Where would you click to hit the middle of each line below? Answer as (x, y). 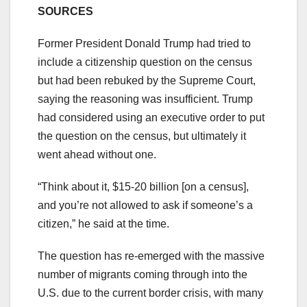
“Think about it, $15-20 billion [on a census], (143, 186)
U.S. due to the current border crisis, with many (150, 293)
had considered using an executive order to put (151, 117)
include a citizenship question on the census (145, 62)
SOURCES (67, 11)
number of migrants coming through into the (143, 274)
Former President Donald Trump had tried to (144, 43)
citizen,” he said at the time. (103, 223)
